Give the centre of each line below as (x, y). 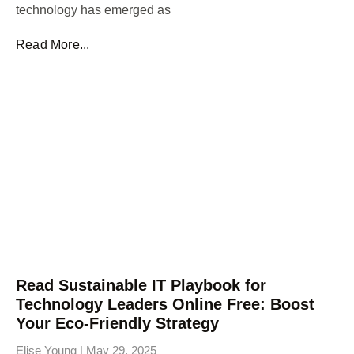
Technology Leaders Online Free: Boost (165, 304)
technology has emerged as (93, 9)
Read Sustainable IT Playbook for (141, 285)
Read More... (53, 44)
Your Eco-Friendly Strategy (117, 323)
